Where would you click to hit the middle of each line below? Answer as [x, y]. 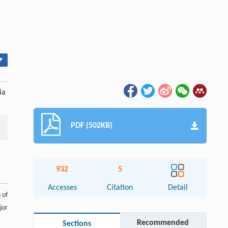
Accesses [62, 188]
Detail [178, 188]
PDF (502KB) [91, 126]
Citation [120, 188]
